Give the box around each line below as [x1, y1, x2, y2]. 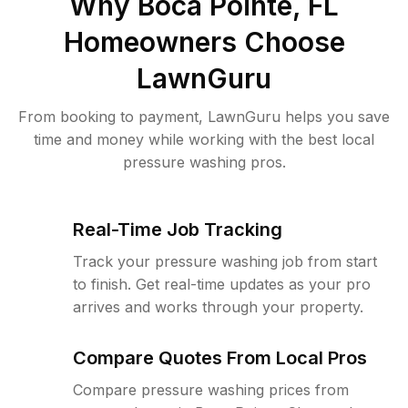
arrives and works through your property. [73, 298, 363, 316]
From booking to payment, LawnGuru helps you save [18, 107, 390, 126]
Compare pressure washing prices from [73, 381, 349, 399]
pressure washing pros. [122, 153, 286, 171]
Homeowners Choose [63, 25, 345, 58]
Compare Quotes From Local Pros [73, 347, 367, 369]
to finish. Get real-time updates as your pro [73, 275, 371, 293]
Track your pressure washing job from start [73, 252, 377, 270]
